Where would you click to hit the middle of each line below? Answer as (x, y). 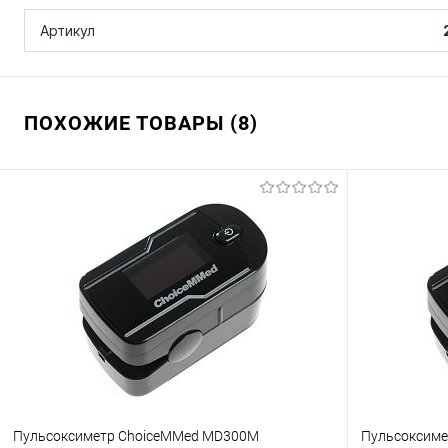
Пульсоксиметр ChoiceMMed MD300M (136, 436)
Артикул (67, 31)
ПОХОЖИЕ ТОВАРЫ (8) (141, 123)
